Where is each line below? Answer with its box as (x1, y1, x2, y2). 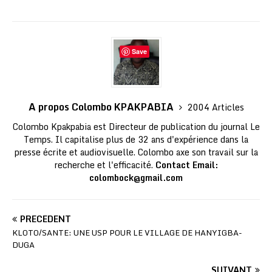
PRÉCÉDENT (20, 212, 71, 226)
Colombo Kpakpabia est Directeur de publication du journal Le (12, 120, 260, 134)
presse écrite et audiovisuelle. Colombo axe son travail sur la (14, 145, 258, 160)
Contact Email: (155, 158, 218, 172)
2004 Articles (187, 100, 244, 115)
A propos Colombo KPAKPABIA (28, 99, 176, 115)
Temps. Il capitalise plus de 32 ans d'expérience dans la (24, 132, 248, 147)
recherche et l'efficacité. (54, 158, 155, 172)
